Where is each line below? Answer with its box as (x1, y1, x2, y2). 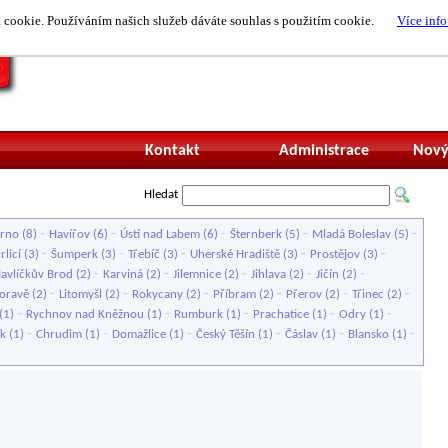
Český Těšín (196, 328, 255, 341)
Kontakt (145, 143, 200, 159)
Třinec (352, 288, 384, 301)
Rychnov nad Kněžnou (26, 308, 144, 321)
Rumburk (174, 308, 223, 321)
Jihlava (251, 268, 286, 281)
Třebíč (128, 248, 160, 261)
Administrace (279, 143, 369, 159)
